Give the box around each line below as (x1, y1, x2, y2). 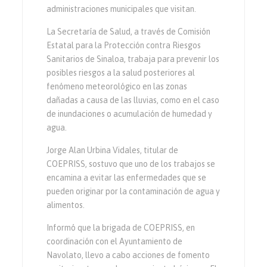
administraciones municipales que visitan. (46, 4, 197, 14)
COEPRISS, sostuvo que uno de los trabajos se (46, 159, 216, 169)
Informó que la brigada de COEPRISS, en (46, 223, 195, 233)
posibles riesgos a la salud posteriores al (46, 68, 195, 78)
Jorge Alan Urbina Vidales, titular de (46, 145, 179, 156)
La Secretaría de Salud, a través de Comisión (46, 27, 211, 37)
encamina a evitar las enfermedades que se (46, 173, 207, 183)
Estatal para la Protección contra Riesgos (46, 41, 201, 51)
